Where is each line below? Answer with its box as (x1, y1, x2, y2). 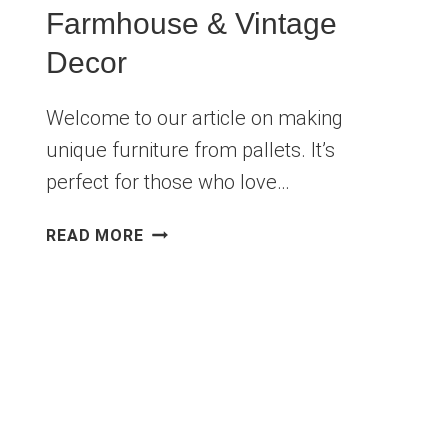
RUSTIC (142, 245, 206, 265)
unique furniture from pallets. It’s (46, 138, 336, 163)
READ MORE (46, 226, 144, 246)
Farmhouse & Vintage (46, 7, 338, 41)
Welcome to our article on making (46, 106, 344, 131)
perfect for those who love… (46, 170, 291, 195)
